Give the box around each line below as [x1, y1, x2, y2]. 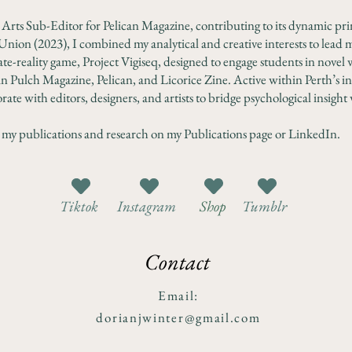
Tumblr [242, 196, 287, 216]
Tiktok [60, 196, 98, 216]
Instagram [117, 196, 176, 216]
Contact [145, 247, 210, 276]
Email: [157, 287, 200, 304]
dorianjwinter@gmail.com [96, 309, 261, 326]
